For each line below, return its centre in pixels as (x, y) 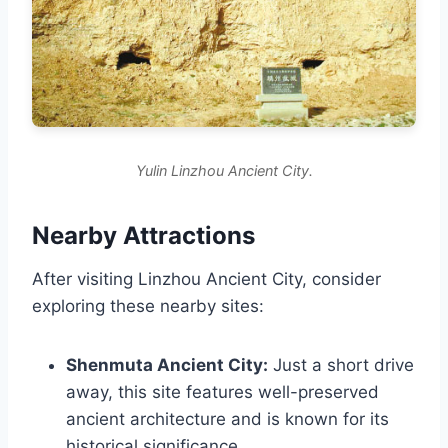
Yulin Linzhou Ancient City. (224, 171)
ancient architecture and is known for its (227, 419)
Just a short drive (341, 365)
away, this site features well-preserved (222, 392)
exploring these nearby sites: (148, 306)
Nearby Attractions (143, 236)
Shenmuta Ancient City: (167, 365)
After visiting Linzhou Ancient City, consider (206, 279)
